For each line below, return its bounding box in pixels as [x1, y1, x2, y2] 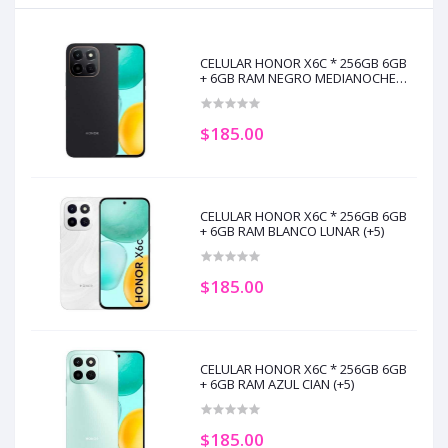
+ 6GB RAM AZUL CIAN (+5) [200, 375, 355, 394]
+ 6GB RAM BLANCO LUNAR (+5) [200, 222, 385, 241]
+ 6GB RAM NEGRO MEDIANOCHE [200, 69, 397, 88]
